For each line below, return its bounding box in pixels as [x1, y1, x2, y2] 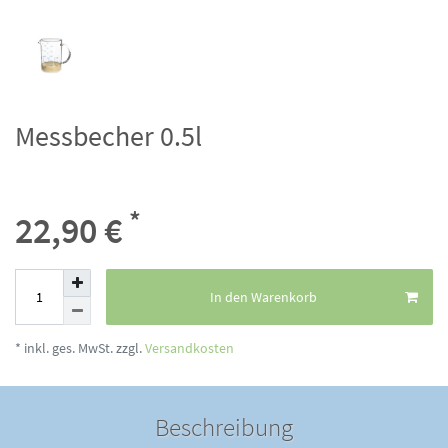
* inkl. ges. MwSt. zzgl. [15, 339, 142, 358]
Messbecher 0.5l [15, 118, 202, 155]
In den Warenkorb [209, 287, 317, 306]
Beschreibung [155, 411, 293, 444]
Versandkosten [142, 339, 234, 358]
